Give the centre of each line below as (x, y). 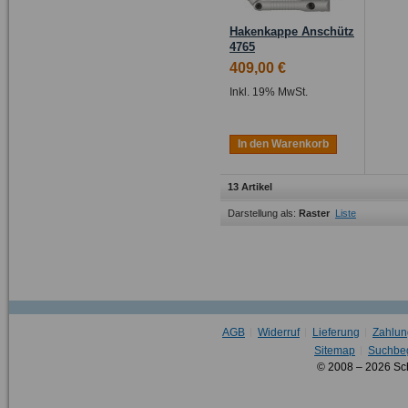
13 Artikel (250, 187)
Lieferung (336, 333)
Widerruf (279, 333)
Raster (314, 214)
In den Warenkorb (283, 144)
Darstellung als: (262, 214)
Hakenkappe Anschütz (292, 32)
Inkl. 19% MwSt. (269, 92)
